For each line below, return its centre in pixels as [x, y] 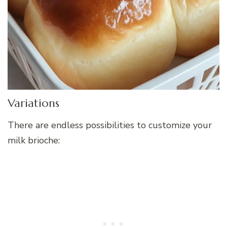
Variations [33, 103]
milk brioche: [34, 140]
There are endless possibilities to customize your [110, 125]
